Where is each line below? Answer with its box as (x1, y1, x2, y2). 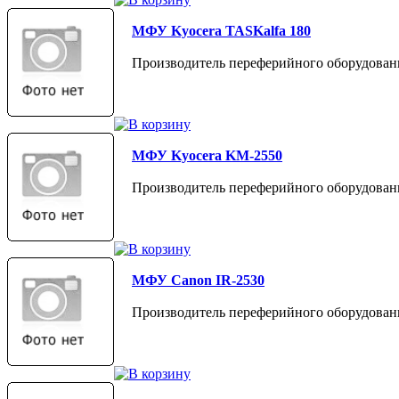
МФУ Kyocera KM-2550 (132, 147, 282, 163)
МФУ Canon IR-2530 (132, 272, 265, 288)
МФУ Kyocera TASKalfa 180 (132, 22, 311, 38)
